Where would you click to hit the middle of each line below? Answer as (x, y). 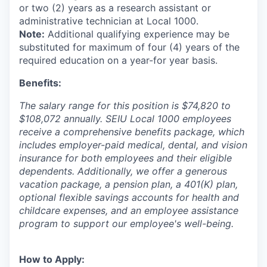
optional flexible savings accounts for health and (129, 197)
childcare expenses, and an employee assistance (129, 210)
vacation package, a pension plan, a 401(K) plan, (128, 184)
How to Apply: (52, 259)
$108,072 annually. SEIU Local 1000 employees (125, 119)
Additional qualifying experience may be (137, 34)
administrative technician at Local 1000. (109, 21)
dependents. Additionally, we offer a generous (123, 171)
